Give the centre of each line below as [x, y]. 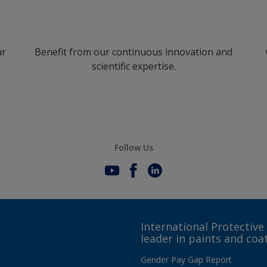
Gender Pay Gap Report [186, 260]
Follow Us [133, 148]
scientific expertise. [133, 66]
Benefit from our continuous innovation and [133, 52]
